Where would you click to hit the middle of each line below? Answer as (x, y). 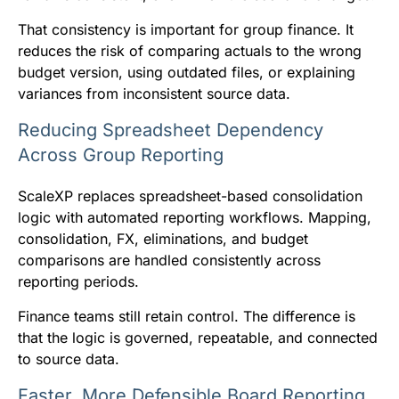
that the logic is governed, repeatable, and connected (198, 337)
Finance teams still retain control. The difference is (187, 316)
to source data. (69, 358)
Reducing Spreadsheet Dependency (171, 130)
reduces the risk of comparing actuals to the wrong (190, 50)
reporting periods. (78, 281)
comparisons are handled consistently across (169, 260)
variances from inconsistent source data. (154, 93)
